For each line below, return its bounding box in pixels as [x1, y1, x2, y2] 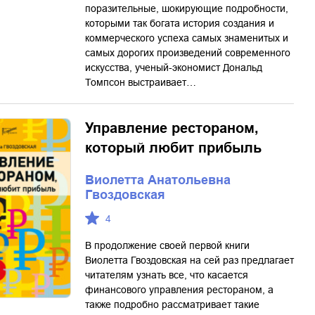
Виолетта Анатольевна [85, 173, 231, 187]
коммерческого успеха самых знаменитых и [85, 32, 288, 44]
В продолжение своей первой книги [85, 240, 250, 251]
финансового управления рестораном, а [85, 284, 274, 295]
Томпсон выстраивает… [85, 77, 196, 88]
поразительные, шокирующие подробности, [85, 3, 288, 14]
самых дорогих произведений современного [85, 47, 290, 58]
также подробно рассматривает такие [85, 299, 259, 310]
